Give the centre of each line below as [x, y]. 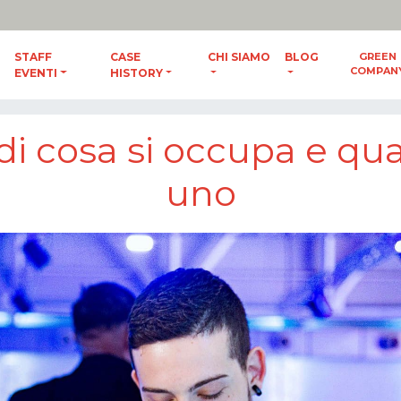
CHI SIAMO [239, 56]
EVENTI [36, 73]
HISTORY [136, 73]
